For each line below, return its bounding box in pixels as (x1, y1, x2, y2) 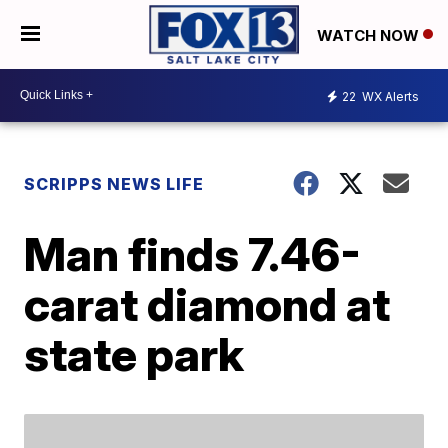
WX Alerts (359, 89, 419, 105)
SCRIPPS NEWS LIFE (24, 173, 205, 194)
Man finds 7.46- (24, 225, 362, 282)
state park (24, 325, 245, 382)
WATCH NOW (317, 25, 423, 45)
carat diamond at (24, 275, 391, 332)
